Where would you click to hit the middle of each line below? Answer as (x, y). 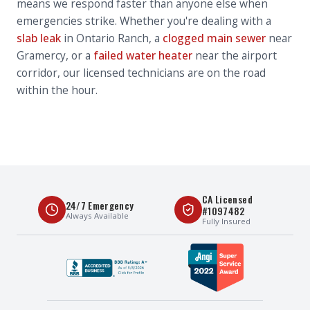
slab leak (39, 38)
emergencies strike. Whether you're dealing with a (144, 21)
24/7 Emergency (100, 205)
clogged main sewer (214, 38)
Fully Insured (226, 221)
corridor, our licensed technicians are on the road (141, 73)
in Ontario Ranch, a (112, 38)
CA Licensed (227, 199)
